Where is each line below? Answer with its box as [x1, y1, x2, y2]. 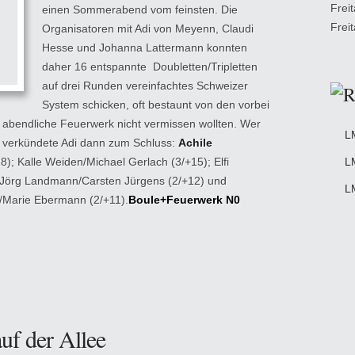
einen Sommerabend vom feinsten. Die [42, 3, 238, 16]
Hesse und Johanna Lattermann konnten [42, 41, 247, 54]
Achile [178, 136, 212, 149]
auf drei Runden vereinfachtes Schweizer [42, 79, 248, 92]
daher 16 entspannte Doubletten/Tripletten [42, 60, 258, 73]
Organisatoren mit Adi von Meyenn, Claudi [42, 22, 254, 35]
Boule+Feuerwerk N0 [128, 193, 240, 206]
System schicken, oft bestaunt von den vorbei [42, 98, 269, 111]
